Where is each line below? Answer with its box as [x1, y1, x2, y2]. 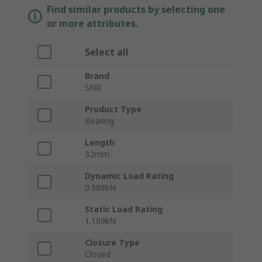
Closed [85, 249, 111, 260]
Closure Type [85, 237, 140, 249]
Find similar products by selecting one [47, 3, 225, 16]
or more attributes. [47, 17, 138, 30]
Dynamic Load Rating [85, 170, 174, 182]
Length [85, 137, 115, 149]
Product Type [85, 104, 142, 115]
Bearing [85, 115, 114, 127]
